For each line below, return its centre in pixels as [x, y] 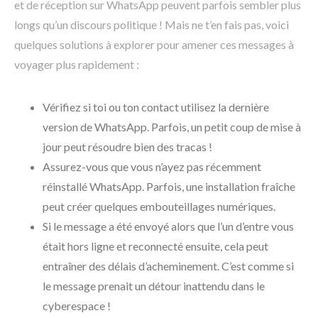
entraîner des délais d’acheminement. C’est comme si [168, 265]
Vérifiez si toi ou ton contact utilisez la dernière [156, 106]
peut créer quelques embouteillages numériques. [159, 206]
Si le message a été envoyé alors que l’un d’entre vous [168, 226]
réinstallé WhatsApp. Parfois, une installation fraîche [169, 186]
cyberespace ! [77, 305]
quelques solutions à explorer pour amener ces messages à [154, 44]
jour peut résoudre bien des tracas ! [127, 146]
